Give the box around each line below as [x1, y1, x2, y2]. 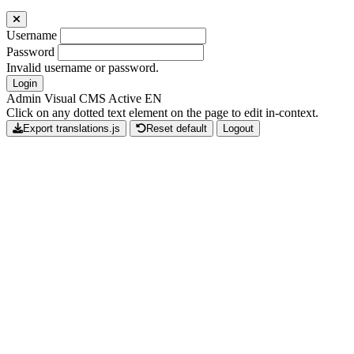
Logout [223, 122, 254, 135]
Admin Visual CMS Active [6, 92, 141, 106]
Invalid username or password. [6, 61, 159, 75]
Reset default [146, 122, 207, 135]
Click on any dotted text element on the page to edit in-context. [6, 106, 318, 120]
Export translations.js [23, 122, 120, 135]
